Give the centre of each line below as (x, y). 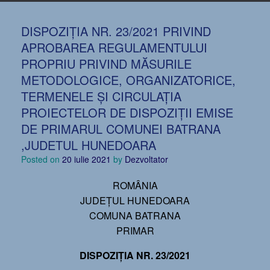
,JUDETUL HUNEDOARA (89, 145)
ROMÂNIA (135, 185)
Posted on (44, 159)
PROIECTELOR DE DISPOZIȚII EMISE (127, 112)
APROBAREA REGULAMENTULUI (114, 47)
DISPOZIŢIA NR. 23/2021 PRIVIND (116, 31)
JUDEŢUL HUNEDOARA (135, 200)
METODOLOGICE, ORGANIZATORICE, (128, 80)
